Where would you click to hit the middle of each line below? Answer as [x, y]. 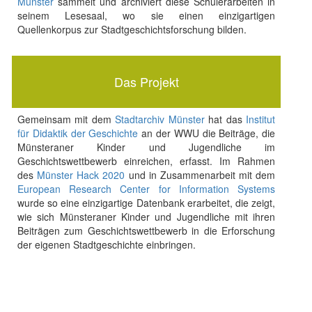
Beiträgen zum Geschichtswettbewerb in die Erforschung [146, 231]
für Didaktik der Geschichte [78, 133]
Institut [261, 119]
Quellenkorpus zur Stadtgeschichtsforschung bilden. [132, 29]
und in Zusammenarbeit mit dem [200, 175]
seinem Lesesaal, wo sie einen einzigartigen [146, 15]
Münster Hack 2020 [81, 175]
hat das [225, 119]
